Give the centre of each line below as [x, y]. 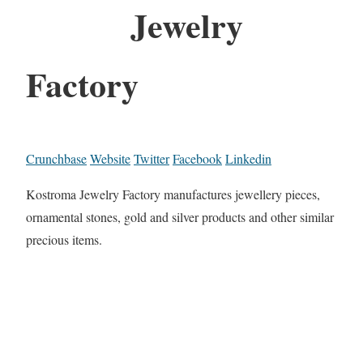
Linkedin [248, 158]
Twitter [152, 158]
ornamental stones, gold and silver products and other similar [180, 216]
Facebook [197, 158]
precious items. [64, 239]
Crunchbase [56, 158]
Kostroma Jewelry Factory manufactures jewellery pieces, [173, 194]
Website [110, 158]
